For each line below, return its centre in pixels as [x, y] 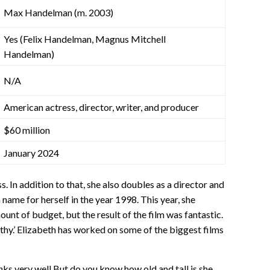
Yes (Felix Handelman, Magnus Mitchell [85, 39]
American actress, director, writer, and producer [101, 107]
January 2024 [31, 152]
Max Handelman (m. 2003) [58, 12]
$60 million [27, 130]
